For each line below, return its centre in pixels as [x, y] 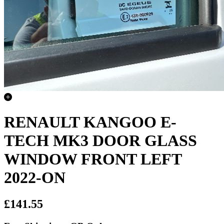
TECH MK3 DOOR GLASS [100, 140]
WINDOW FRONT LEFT [93, 159]
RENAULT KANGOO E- [90, 122]
